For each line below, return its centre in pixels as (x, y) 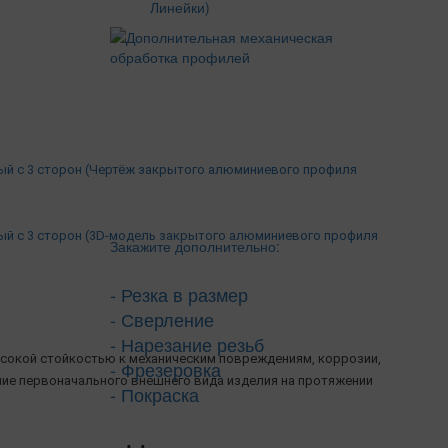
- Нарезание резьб (187, 343)
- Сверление (162, 318)
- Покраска (155, 393)
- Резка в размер (179, 293)
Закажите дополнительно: (195, 245)
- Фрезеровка (166, 368)
